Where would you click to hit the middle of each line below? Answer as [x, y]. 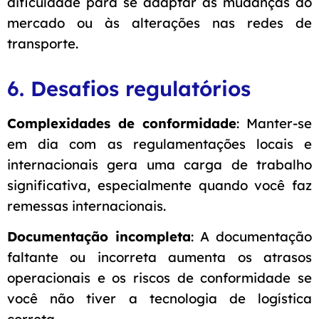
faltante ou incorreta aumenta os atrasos [159, 257]
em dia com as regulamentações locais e [159, 143]
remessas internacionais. [87, 205]
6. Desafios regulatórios [129, 88]
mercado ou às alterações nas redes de [159, 22]
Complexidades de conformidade [122, 123]
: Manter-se [274, 123]
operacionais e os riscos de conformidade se [159, 277]
